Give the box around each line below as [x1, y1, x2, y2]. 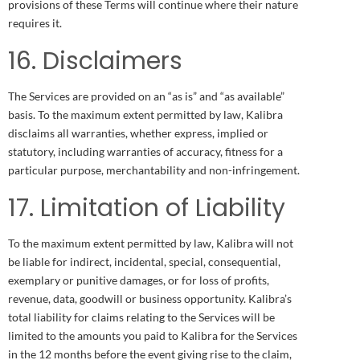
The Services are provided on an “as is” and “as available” [8, 88, 284, 103]
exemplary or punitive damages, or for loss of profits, [8, 272, 269, 287]
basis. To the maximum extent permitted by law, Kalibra [8, 107, 283, 121]
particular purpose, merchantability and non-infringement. [8, 162, 300, 177]
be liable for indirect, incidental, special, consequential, [8, 254, 280, 268]
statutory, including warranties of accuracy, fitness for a [8, 144, 283, 158]
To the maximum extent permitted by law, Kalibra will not [8, 235, 293, 250]
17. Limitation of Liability [8, 190, 285, 225]
